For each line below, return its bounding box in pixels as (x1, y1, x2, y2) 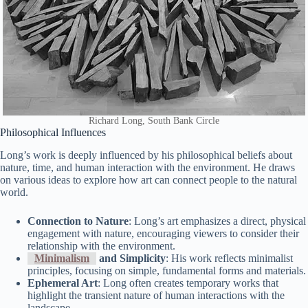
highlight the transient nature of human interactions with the (27, 289, 285, 302)
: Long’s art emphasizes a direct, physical (129, 215, 306, 228)
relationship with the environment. (27, 240, 175, 252)
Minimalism (34, 252, 89, 265)
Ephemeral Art (27, 277, 98, 289)
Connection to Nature (27, 215, 129, 228)
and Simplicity (96, 252, 166, 265)
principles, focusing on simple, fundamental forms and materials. (27, 265, 306, 277)
